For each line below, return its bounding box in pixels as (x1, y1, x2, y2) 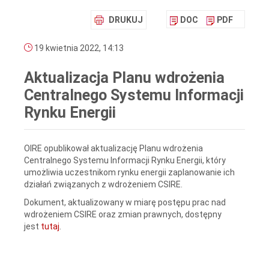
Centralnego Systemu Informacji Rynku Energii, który (24, 155, 226, 165)
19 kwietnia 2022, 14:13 (32, 43, 124, 53)
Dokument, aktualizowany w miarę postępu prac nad (24, 197, 226, 207)
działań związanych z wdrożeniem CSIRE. (24, 179, 183, 189)
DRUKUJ (109, 15, 143, 25)
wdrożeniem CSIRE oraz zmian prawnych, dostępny (24, 209, 222, 219)
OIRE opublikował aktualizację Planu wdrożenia (24, 143, 203, 153)
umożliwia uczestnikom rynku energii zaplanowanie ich (24, 167, 235, 177)
